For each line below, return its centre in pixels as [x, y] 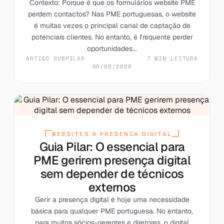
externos [112, 187]
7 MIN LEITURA [172, 58]
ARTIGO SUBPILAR [55, 58]
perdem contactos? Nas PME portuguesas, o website [112, 14]
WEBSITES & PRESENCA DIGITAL [112, 134]
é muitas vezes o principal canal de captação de [112, 25]
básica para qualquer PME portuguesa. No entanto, [112, 211]
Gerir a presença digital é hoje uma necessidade [112, 199]
